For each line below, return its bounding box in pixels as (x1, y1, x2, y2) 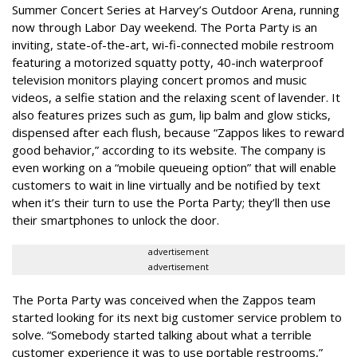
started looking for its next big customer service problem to (12, 308, 342, 325)
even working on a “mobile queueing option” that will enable (12, 159, 336, 175)
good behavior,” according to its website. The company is (12, 141, 326, 158)
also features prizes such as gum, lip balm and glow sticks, (12, 106, 331, 123)
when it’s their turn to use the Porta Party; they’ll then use (12, 194, 331, 210)
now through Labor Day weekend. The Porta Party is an (12, 18, 317, 35)
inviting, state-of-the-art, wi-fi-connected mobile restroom (12, 36, 334, 53)
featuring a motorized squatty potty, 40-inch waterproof (12, 53, 323, 70)
